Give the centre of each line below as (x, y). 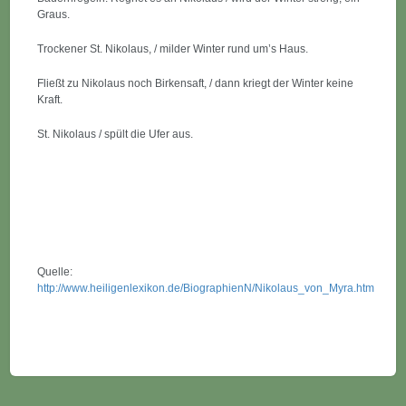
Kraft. (50, 100)
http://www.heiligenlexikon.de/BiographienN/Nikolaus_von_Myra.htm (206, 288)
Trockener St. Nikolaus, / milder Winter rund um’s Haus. (173, 49)
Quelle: (55, 272)
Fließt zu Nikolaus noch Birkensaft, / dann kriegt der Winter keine (196, 83)
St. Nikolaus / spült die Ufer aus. (116, 134)
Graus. (54, 14)
